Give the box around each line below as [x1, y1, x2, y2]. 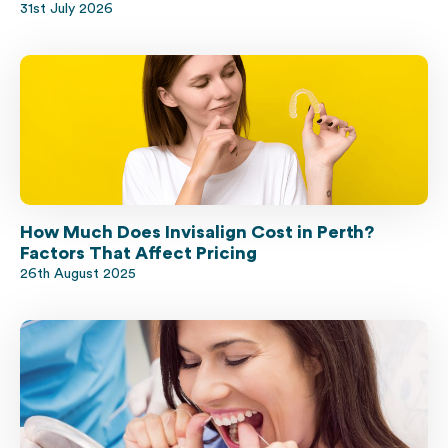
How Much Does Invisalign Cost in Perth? [20, 223, 374, 242]
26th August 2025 [20, 267, 136, 282]
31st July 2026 [20, 2, 113, 17]
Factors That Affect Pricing [20, 244, 257, 263]
